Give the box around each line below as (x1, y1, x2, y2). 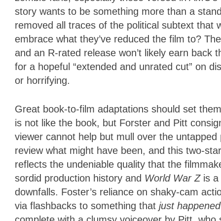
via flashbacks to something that (15, 200, 159, 212)
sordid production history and (15, 173, 145, 184)
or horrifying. (15, 75, 70, 86)
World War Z (145, 173, 203, 184)
